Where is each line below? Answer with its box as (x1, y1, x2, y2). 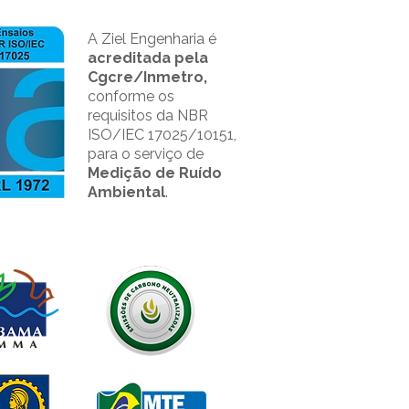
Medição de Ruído (88, 164, 222, 182)
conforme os (88, 88, 174, 105)
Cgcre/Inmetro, (88, 68, 207, 86)
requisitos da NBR (88, 107, 208, 124)
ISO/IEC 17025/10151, (88, 126, 236, 143)
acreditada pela (88, 49, 208, 67)
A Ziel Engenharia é (88, 30, 216, 47)
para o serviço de (88, 145, 204, 163)
